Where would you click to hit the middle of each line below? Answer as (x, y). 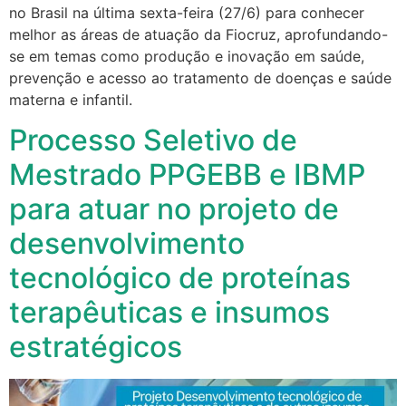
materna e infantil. (71, 99)
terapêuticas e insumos (169, 313)
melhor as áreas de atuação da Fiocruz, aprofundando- (198, 34)
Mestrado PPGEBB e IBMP (187, 175)
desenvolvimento (127, 244)
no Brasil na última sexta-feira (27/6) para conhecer (187, 12)
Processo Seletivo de (153, 140)
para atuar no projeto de (174, 209)
